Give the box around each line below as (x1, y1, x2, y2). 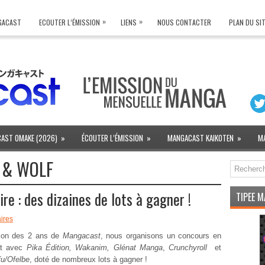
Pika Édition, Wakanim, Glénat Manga (22, 243, 163, 252)
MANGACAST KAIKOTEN (167, 132, 234, 144)
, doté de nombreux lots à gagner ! (30, 255, 147, 264)
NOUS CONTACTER (157, 17, 211, 27)
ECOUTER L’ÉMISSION (39, 17, 100, 27)
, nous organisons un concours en (100, 231, 222, 240)
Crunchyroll (169, 243, 208, 252)
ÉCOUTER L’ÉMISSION (82, 132, 143, 144)
